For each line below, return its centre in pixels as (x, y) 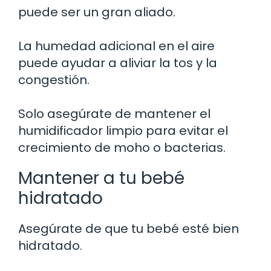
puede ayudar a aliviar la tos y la (118, 63)
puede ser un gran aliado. (97, 12)
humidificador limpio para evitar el (123, 130)
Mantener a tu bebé (101, 178)
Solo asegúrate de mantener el (114, 113)
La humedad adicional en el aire (116, 46)
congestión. (54, 80)
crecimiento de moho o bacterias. (122, 147)
